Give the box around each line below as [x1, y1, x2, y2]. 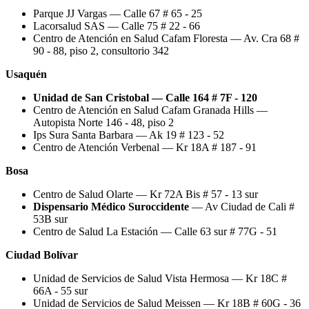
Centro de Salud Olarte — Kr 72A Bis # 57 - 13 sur [33, 188, 258, 200]
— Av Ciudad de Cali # [192, 200, 295, 212]
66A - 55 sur [33, 284, 88, 297]
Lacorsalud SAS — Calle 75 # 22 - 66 [33, 19, 200, 32]
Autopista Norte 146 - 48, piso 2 [33, 116, 174, 128]
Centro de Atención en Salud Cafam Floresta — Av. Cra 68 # [33, 32, 299, 44]
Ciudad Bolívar [6, 248, 78, 261]
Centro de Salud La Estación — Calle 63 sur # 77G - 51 [33, 225, 277, 237]
